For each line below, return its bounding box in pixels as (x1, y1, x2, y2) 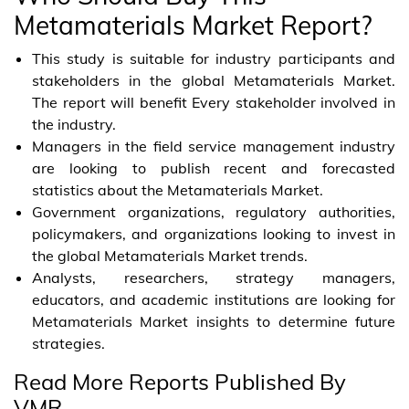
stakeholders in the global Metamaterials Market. (32, 70, 395, 89)
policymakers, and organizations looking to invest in (32, 224, 395, 243)
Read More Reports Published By (14, 367, 346, 395)
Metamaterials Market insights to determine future (32, 311, 395, 330)
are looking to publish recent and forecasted (32, 158, 395, 177)
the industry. (32, 114, 116, 133)
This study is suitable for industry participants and (32, 48, 395, 68)
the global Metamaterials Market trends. (32, 246, 308, 265)
